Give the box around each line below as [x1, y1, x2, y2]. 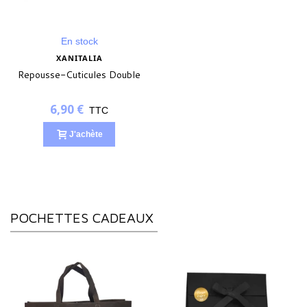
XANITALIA [56, 52, 103, 63]
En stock [60, 35, 98, 47]
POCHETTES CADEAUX [10, 209, 153, 225]
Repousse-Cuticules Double [18, 67, 140, 82]
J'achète [69, 129, 103, 139]
